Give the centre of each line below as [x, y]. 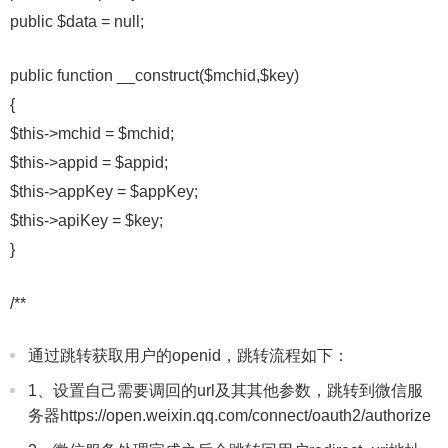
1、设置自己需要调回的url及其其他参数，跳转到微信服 [225, 390]
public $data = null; [77, 21]
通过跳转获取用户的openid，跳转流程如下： [188, 355]
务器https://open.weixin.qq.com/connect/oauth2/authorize [229, 415]
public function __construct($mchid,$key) [154, 75]
